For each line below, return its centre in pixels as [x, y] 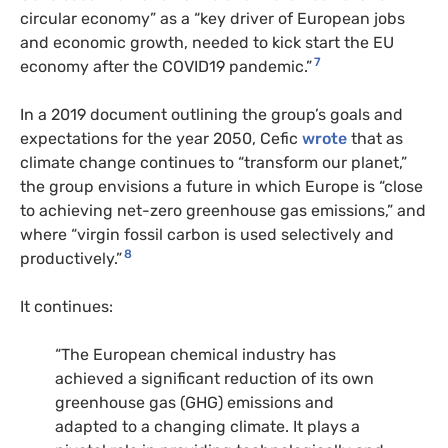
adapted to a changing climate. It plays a [207, 426]
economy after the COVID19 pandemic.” [166, 66]
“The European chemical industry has [195, 354]
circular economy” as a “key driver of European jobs [212, 18]
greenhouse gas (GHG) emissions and [194, 402]
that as [375, 138]
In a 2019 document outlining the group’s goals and [211, 114]
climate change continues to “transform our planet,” [213, 162]
